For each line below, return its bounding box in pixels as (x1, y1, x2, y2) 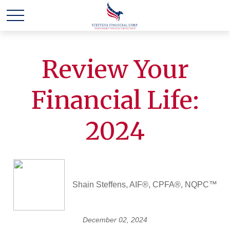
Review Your (41, 54, 189, 85)
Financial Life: (31, 85, 199, 116)
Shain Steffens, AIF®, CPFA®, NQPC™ (72, 180, 217, 189)
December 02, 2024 (83, 216, 147, 224)
